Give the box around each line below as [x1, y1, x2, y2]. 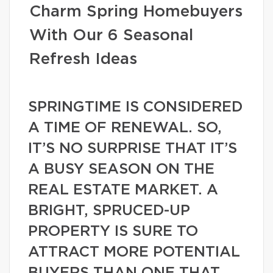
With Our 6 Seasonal [29, 27, 193, 43]
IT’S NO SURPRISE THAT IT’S [28, 141, 237, 156]
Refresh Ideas [29, 51, 137, 67]
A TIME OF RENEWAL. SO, [28, 121, 222, 135]
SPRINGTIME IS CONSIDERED [28, 100, 243, 115]
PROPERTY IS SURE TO [28, 224, 198, 239]
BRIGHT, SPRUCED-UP [28, 204, 190, 218]
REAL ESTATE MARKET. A [28, 183, 218, 197]
